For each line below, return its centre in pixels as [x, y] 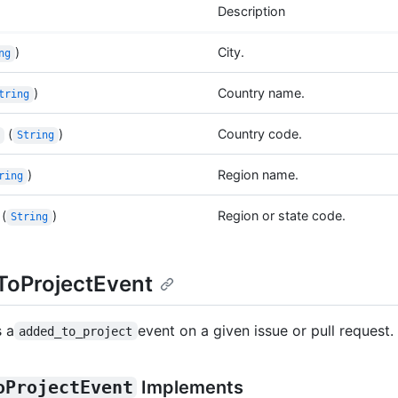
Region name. [258, 175]
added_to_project [76, 331]
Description [251, 12]
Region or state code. [282, 216]
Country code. [260, 134]
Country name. [261, 93]
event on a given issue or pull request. [265, 330]
